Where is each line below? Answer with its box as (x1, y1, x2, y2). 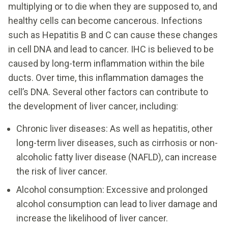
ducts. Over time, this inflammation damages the (8, 72, 204, 83)
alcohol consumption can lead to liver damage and (16, 198, 217, 209)
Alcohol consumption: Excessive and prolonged (16, 184, 208, 195)
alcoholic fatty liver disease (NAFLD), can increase (16, 151, 217, 162)
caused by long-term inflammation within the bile (8, 58, 205, 69)
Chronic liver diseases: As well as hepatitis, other (16, 123, 213, 134)
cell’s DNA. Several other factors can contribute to (8, 86, 208, 97)
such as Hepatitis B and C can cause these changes (8, 29, 218, 40)
